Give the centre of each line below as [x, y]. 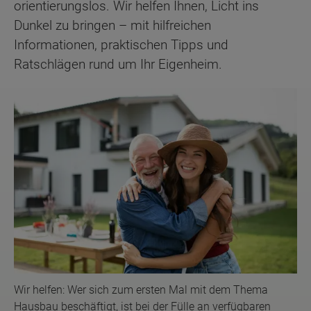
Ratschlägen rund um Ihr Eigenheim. [118, 64]
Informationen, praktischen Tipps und [121, 44]
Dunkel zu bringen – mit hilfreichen [112, 25]
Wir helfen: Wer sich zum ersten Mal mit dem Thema [141, 290]
